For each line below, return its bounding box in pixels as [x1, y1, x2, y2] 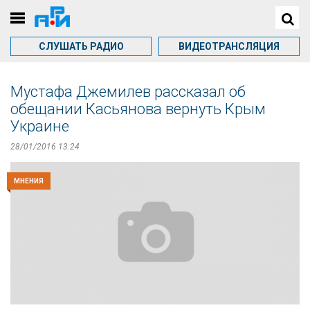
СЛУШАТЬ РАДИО [38, 41, 124, 52]
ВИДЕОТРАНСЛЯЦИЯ [179, 41, 280, 52]
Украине [10, 118, 69, 135]
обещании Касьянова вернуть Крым [10, 100, 266, 118]
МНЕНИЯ [14, 177, 44, 185]
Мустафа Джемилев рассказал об [10, 83, 246, 100]
